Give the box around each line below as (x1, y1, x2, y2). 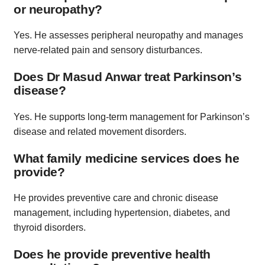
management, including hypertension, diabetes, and (14, 208, 230, 218)
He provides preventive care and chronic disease (14, 193, 218, 203)
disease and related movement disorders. (14, 126, 186, 137)
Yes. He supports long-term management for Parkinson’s (14, 111, 250, 122)
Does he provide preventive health (14, 247, 211, 261)
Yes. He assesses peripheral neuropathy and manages (14, 30, 243, 41)
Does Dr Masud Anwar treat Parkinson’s (14, 70, 242, 84)
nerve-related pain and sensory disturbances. (14, 45, 202, 56)
